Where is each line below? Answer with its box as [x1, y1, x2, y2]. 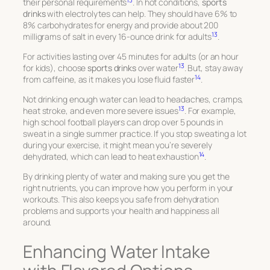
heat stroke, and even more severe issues [23, 105, 178, 117]
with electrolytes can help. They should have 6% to [45, 8, 237, 20]
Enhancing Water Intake [23, 240, 210, 264]
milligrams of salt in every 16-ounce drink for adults [23, 31, 212, 43]
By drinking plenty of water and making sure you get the [23, 171, 230, 183]
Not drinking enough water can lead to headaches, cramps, [23, 93, 244, 105]
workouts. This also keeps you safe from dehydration [23, 193, 219, 206]
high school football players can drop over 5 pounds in [23, 116, 223, 128]
